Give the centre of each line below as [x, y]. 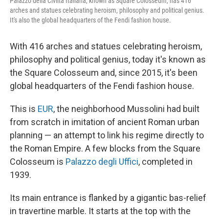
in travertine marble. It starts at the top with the [100, 211]
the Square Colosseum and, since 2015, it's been [104, 73]
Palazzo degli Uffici [102, 162]
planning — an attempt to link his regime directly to [107, 135]
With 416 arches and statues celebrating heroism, [106, 46]
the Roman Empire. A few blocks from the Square [105, 149]
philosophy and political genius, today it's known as [108, 60]
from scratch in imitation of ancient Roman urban [105, 122]
